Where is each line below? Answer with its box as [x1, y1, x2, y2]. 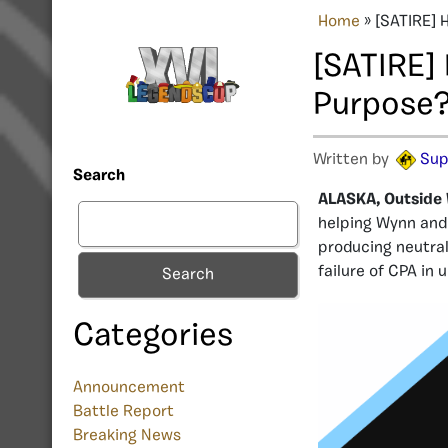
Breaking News [73, 428, 181, 445]
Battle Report [73, 404, 174, 421]
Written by [313, 151, 393, 168]
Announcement [73, 380, 185, 397]
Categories [73, 321, 233, 354]
